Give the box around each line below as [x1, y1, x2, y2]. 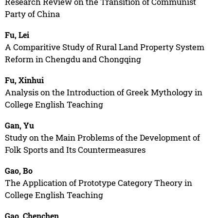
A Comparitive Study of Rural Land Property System [4, 41, 204, 53]
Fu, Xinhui [4, 74, 44, 85]
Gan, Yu [4, 120, 34, 130]
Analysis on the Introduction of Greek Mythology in [4, 86, 202, 98]
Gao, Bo [4, 165, 33, 176]
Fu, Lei [4, 29, 29, 40]
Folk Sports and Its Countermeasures [4, 144, 145, 155]
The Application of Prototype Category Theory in [4, 177, 192, 188]
